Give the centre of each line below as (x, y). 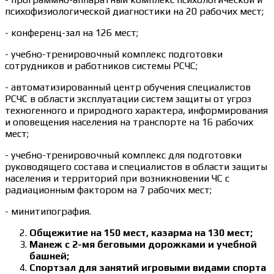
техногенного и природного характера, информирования (136, 110)
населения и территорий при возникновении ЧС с (117, 178)
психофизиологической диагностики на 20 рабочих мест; (134, 11)
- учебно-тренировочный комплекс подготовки (114, 54)
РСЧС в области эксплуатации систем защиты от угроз (128, 99)
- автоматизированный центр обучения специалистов (128, 87)
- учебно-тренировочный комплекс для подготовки (123, 155)
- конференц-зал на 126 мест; (72, 33)
